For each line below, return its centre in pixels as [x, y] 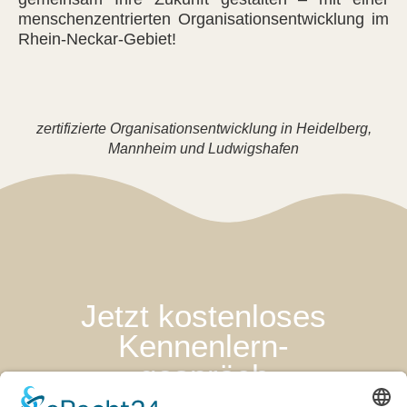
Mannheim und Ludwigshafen [203, 148]
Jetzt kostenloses [203, 315]
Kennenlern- [203, 345]
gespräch [203, 375]
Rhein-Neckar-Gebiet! [97, 40]
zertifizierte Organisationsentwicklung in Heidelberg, [203, 128]
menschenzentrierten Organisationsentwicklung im [203, 20]
